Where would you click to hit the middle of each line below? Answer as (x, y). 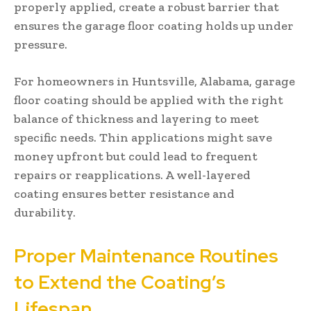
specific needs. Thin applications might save (143, 137)
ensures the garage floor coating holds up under (154, 25)
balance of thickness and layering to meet (136, 118)
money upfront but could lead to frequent (136, 156)
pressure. (41, 44)
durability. (45, 212)
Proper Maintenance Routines (146, 255)
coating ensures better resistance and (124, 193)
